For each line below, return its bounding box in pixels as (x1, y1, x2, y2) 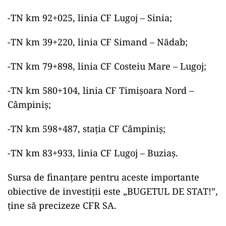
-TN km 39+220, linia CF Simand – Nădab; (8, 36, 188, 48)
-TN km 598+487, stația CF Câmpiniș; (8, 123, 165, 135)
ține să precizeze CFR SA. (8, 199, 117, 212)
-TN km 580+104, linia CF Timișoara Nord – (8, 84, 194, 97)
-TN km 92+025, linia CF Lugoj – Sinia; (8, 12, 172, 24)
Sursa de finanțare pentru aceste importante (8, 171, 199, 184)
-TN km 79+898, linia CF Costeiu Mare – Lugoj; (8, 60, 206, 73)
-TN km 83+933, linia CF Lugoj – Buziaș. (8, 147, 178, 159)
